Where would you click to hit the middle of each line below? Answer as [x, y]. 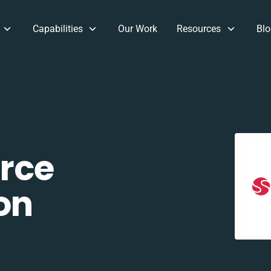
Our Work [138, 29]
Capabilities [57, 29]
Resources [199, 29]
